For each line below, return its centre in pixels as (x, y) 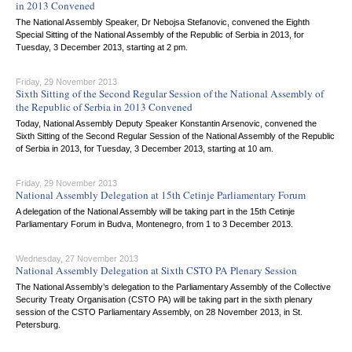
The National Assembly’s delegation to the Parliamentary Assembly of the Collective (173, 287)
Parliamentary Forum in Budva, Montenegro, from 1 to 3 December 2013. (154, 224)
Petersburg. (38, 324)
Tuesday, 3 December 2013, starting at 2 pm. (102, 47)
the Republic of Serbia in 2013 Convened (104, 107)
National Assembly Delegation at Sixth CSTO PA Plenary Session (156, 270)
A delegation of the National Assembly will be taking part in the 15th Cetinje (155, 211)
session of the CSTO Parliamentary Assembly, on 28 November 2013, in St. (159, 312)
